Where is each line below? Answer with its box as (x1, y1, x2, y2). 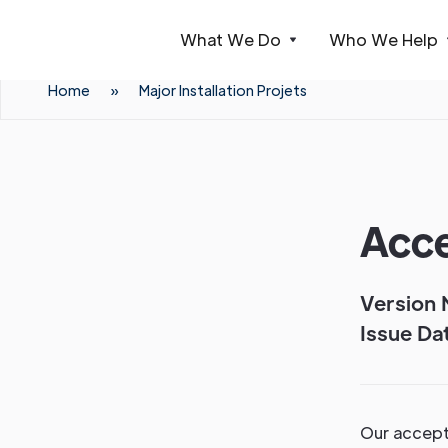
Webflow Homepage (48, 65, 215, 86)
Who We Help (329, 29, 438, 50)
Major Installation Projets (139, 81, 307, 99)
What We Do (180, 29, 281, 50)
